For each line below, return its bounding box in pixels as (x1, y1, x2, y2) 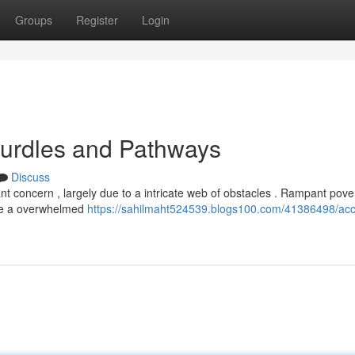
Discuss (11, 169, 50, 185)
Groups (15, 12, 52, 28)
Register (76, 12, 118, 28)
